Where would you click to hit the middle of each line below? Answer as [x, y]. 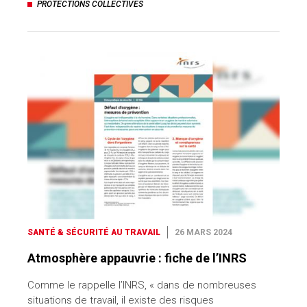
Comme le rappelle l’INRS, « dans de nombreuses [142, 285]
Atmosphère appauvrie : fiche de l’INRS [137, 258]
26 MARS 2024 [204, 233]
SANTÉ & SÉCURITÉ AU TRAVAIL [94, 233]
